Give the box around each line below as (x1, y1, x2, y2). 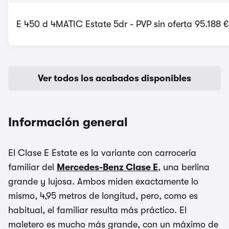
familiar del (8, 162, 57, 172)
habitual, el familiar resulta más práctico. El (8, 205, 187, 215)
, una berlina (158, 162, 210, 172)
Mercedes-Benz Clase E (57, 162, 158, 172)
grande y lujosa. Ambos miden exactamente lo (8, 176, 198, 187)
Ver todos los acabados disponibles (38, 73, 191, 83)
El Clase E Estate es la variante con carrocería (8, 148, 196, 158)
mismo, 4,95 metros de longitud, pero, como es (8, 191, 198, 201)
